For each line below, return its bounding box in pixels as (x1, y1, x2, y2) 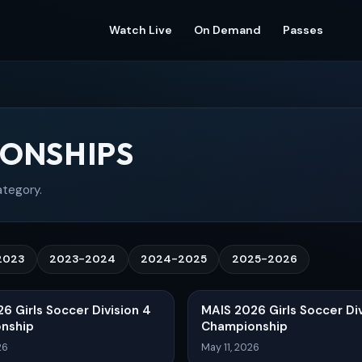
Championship (201, 318, 288, 335)
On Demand (194, 23, 261, 38)
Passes (283, 23, 324, 38)
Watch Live (108, 23, 172, 38)
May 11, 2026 (201, 340, 259, 355)
